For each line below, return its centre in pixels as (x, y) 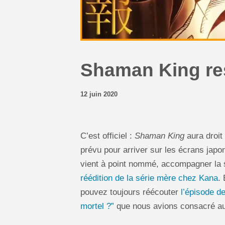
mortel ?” (97, 206)
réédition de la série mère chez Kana (149, 178)
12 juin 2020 (99, 94)
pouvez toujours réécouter (131, 192)
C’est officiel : (107, 136)
